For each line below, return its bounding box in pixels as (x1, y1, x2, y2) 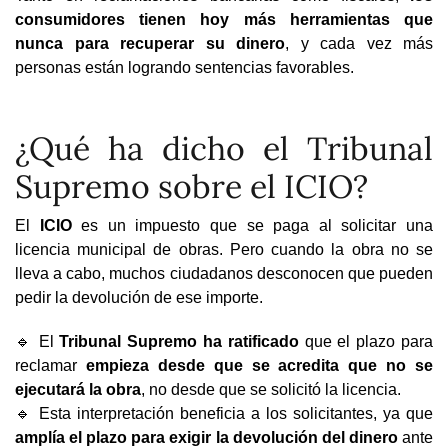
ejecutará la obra (15, 380, 141, 398)
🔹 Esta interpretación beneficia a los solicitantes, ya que (15, 404, 433, 422)
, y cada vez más (285, 34, 433, 52)
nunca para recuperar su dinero (15, 34, 285, 52)
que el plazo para (298, 332, 434, 350)
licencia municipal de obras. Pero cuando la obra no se (15, 240, 433, 258)
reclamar (15, 356, 86, 374)
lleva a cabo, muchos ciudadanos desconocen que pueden (15, 264, 433, 282)
